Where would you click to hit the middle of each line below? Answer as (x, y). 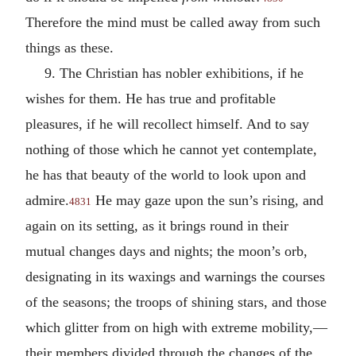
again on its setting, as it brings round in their (157, 226)
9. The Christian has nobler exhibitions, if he (174, 73)
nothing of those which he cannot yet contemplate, (171, 149)
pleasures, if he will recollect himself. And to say (167, 124)
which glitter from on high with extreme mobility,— (176, 327)
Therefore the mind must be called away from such (173, 22)
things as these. (70, 48)
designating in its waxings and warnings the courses (175, 277)
